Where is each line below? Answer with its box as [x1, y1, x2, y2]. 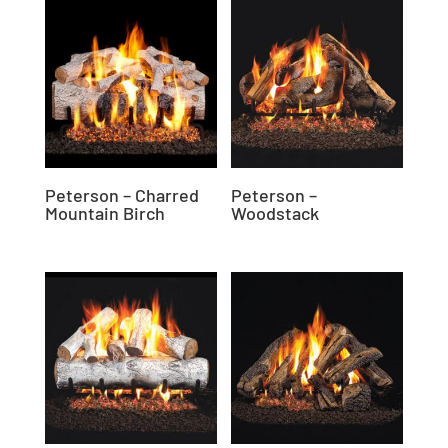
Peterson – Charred [44, 184, 199, 207]
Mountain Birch [44, 202, 165, 225]
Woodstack [231, 202, 320, 225]
